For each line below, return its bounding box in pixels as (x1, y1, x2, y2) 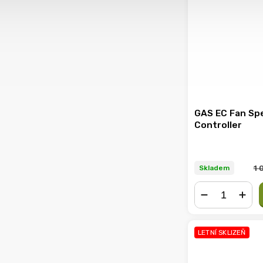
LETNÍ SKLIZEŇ (198, 228, 246, 237)
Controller (194, 120, 242, 131)
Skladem (199, 163, 230, 172)
